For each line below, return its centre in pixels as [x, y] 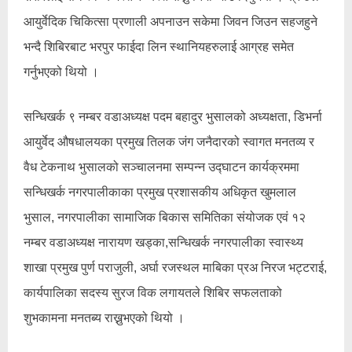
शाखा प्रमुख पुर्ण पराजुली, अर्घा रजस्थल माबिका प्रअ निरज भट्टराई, [175, 268]
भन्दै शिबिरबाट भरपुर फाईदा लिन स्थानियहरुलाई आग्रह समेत [159, 47]
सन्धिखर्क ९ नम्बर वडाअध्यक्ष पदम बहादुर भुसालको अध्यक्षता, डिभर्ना [173, 117]
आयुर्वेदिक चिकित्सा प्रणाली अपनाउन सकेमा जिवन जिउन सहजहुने [170, 22]
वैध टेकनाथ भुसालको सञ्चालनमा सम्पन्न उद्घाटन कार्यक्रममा [161, 167]
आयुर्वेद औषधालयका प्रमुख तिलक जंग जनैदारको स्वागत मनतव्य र [169, 142]
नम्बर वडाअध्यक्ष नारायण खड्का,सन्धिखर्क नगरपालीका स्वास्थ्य [163, 242]
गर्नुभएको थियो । [61, 72]
